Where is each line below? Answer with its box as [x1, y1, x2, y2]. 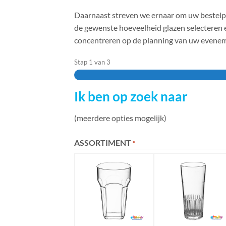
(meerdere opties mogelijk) [74, 112, 166, 123]
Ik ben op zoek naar [74, 88, 188, 104]
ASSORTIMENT [74, 137, 131, 147]
